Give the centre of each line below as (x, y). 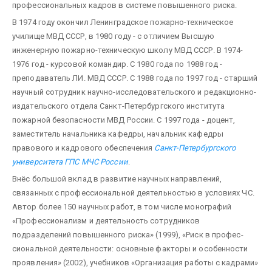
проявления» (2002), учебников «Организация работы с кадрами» (135, 262)
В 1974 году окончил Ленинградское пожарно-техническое (123, 22)
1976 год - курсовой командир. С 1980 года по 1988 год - (117, 64)
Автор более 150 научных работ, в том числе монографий (122, 206)
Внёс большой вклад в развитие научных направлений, (117, 178)
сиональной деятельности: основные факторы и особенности (130, 248)
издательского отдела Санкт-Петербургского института (119, 106)
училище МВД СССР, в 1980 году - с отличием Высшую (113, 36)
